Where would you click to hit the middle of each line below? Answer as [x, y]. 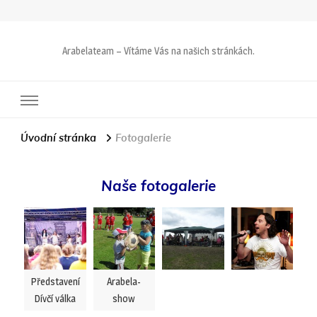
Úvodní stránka [58, 138]
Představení [55, 281]
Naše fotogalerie [158, 186]
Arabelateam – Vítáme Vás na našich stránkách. [158, 51]
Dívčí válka [55, 298]
